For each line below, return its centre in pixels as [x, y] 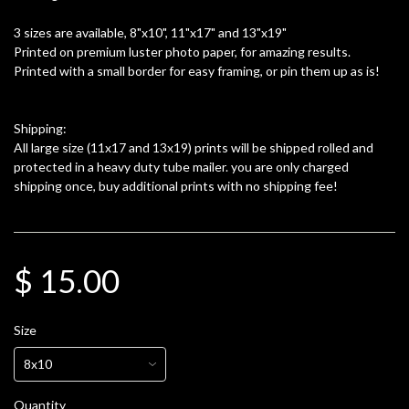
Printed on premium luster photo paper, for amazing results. [182, 52]
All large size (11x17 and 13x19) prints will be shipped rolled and [194, 148]
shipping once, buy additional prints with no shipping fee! [176, 186]
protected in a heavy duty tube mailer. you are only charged [181, 167]
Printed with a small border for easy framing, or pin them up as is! [197, 71]
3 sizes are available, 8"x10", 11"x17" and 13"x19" [152, 33]
